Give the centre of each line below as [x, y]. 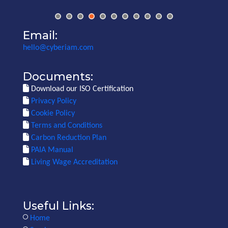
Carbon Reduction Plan [68, 138]
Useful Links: [59, 205]
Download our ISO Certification [81, 89]
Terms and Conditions [66, 125]
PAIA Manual [51, 150]
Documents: [58, 76]
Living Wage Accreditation [73, 162]
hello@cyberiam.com [58, 48]
